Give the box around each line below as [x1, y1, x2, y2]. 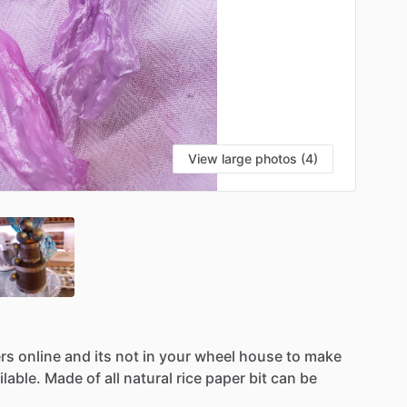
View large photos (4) [188, 150, 318, 166]
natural [124, 368, 173, 387]
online [18, 346, 61, 365]
